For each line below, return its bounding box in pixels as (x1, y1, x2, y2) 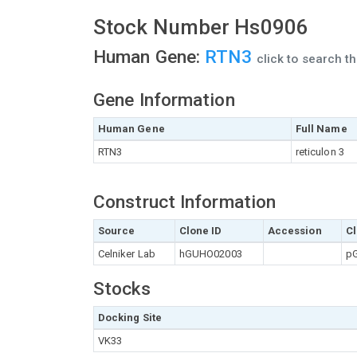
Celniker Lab (97, 248, 155, 260)
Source (97, 225, 135, 237)
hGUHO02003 (178, 248, 242, 260)
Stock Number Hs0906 (93, 15, 308, 39)
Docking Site (97, 312, 162, 324)
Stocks (93, 278, 151, 300)
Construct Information (93, 191, 277, 213)
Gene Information (93, 89, 235, 111)
